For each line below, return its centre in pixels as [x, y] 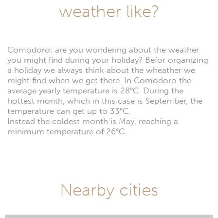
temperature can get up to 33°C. [69, 111]
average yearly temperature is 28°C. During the [95, 91]
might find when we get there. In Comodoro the [99, 81]
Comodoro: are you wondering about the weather [103, 50]
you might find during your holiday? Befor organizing [108, 60]
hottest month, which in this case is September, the [105, 101]
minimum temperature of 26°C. [67, 132]
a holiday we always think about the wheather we [101, 71]
